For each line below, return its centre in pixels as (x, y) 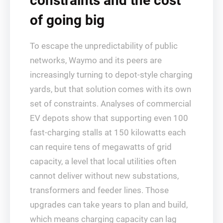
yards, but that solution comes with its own (111, 89)
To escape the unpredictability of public (104, 46)
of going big (67, 20)
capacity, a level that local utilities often (103, 161)
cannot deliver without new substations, (104, 176)
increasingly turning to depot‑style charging (111, 75)
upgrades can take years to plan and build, (109, 205)
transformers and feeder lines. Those (99, 190)
